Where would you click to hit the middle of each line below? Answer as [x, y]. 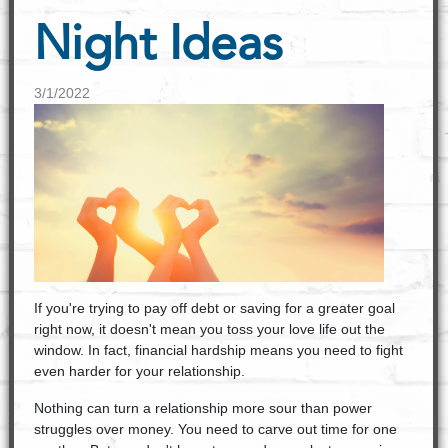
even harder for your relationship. [141, 371]
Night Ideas [157, 47]
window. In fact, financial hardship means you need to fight [218, 350]
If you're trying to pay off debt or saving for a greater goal [214, 308]
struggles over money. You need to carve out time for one [215, 429]
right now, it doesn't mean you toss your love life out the [209, 329]
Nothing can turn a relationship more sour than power [202, 408]
